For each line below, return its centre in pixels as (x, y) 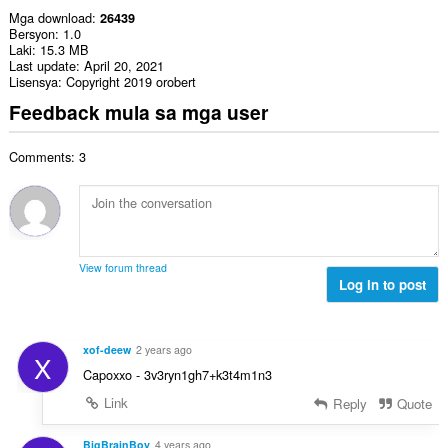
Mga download (50, 18)
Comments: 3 (47, 157)
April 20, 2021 (123, 66)
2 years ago (163, 349)
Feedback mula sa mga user (138, 111)
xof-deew (106, 349)
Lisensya (33, 82)
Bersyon (31, 34)
